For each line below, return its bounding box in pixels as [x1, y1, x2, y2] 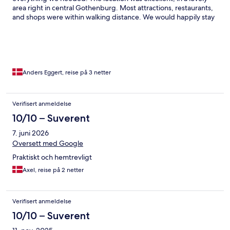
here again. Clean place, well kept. [12, 22, 122, 31]
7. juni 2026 [12, 128, 49, 138]
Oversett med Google [12, 139, 83, 148]
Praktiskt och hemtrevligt [12, 152, 92, 162]
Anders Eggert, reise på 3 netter [23, 68, 111, 77]
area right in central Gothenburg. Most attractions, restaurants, [12, 3, 213, 13]
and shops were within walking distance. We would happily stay [12, 12, 215, 22]
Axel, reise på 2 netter [23, 166, 84, 175]
